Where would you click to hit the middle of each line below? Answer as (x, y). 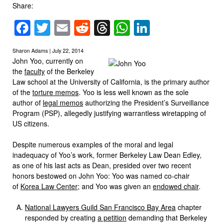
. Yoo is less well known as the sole (134, 92)
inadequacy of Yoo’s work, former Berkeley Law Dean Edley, (107, 155)
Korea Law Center (49, 186)
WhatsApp (167, 28)
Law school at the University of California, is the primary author (111, 81)
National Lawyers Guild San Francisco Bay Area (100, 207)
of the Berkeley (69, 71)
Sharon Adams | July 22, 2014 (48, 50)
